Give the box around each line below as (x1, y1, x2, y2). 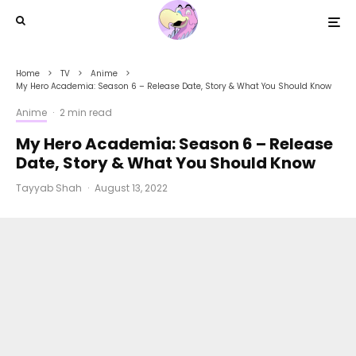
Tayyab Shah (16, 181, 82, 195)
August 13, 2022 (95, 181, 168, 195)
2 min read (60, 106, 112, 119)
